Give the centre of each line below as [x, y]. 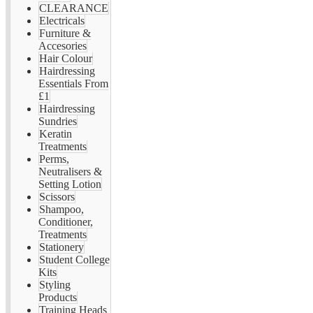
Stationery [61, 247]
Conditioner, [66, 222]
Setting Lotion [70, 184]
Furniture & [65, 33]
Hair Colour [66, 58]
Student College [74, 260]
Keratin [56, 134]
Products [58, 297]
